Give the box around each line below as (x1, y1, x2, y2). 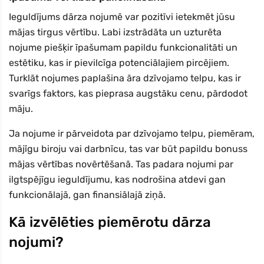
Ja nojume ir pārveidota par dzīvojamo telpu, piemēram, (9, 128, 255, 140)
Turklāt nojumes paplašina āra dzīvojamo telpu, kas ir (9, 72, 241, 84)
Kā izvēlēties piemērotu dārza (9, 214, 211, 231)
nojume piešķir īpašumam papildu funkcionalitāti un (9, 42, 237, 54)
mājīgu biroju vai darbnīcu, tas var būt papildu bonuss (9, 143, 247, 155)
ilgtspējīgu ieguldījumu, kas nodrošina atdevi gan (9, 174, 226, 186)
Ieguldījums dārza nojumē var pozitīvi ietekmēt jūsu (9, 11, 235, 23)
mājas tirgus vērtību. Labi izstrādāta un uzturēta (9, 27, 222, 38)
